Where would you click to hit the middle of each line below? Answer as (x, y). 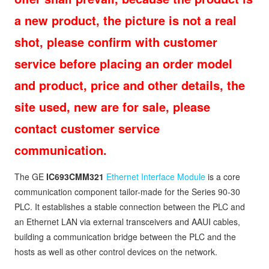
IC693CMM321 (75, 177)
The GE (29, 177)
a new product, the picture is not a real (125, 20)
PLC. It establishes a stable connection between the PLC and (130, 207)
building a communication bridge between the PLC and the (125, 237)
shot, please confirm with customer (116, 42)
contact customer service (87, 128)
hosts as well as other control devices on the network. (116, 252)
